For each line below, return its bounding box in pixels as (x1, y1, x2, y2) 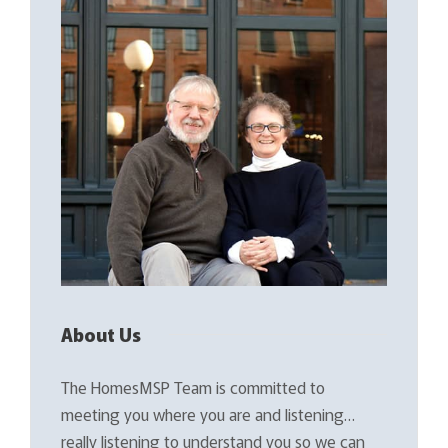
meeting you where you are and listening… (61, 401, 355, 426)
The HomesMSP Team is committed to (61, 374, 325, 399)
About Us (61, 320, 141, 347)
